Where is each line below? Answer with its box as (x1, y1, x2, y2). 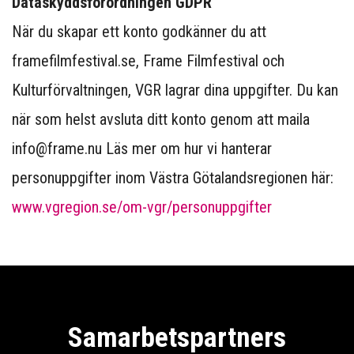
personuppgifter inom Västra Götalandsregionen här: (12, 168, 333, 187)
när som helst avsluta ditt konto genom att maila (12, 109, 310, 129)
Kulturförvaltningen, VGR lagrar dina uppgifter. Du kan (12, 80, 338, 100)
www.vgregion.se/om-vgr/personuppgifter (12, 197, 272, 217)
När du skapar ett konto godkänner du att (12, 21, 266, 41)
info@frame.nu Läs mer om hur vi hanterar (12, 138, 272, 158)
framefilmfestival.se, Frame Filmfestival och (12, 51, 284, 70)
